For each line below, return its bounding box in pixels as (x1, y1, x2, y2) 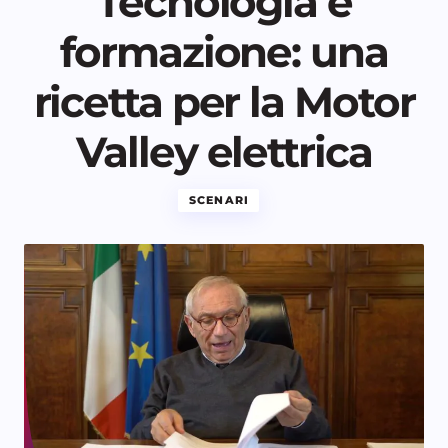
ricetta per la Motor (33, 75, 415, 128)
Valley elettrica (76, 125, 372, 178)
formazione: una (60, 25, 388, 78)
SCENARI (189, 192, 249, 207)
